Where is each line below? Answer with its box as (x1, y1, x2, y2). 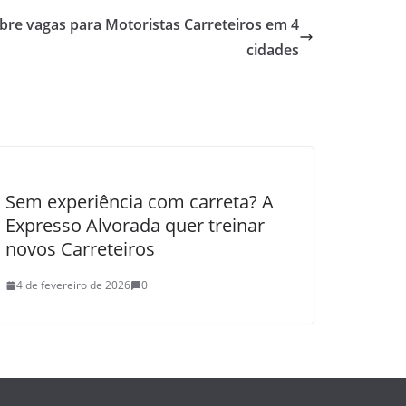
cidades (246, 40, 299, 60)
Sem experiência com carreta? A (5, 189, 274, 214)
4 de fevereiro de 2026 (16, 277, 130, 293)
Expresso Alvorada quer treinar (5, 213, 265, 237)
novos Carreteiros (5, 237, 155, 261)
